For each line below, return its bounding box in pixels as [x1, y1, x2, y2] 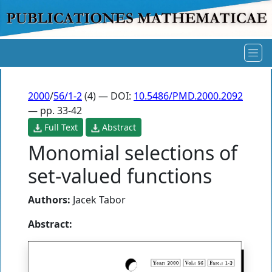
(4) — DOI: [82, 89, 134, 103]
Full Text [42, 121, 78, 133]
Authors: [28, 192, 70, 206]
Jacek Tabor [73, 192, 126, 206]
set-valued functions [28, 162, 212, 189]
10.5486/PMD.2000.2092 [134, 89, 243, 103]
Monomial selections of [28, 139, 237, 166]
